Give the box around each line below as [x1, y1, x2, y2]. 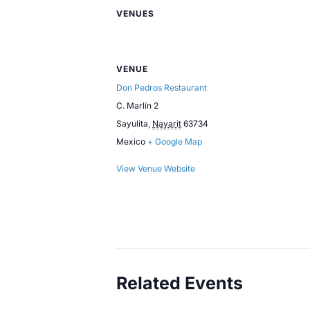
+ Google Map [147, 136, 202, 147]
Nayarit [152, 118, 181, 129]
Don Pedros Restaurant [116, 82, 207, 93]
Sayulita [116, 118, 148, 129]
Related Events [116, 272, 243, 293]
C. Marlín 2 [116, 100, 158, 111]
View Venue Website [116, 163, 195, 174]
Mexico [116, 136, 145, 147]
